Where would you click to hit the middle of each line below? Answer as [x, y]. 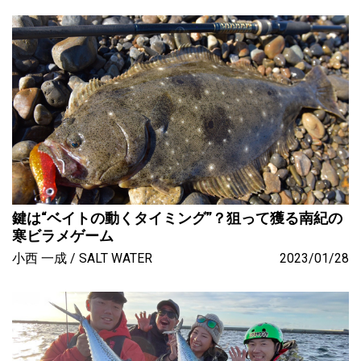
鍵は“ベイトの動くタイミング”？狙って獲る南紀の [177, 218]
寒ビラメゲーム [63, 235]
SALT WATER [115, 258]
